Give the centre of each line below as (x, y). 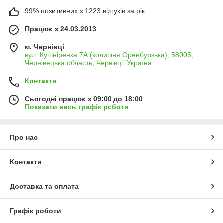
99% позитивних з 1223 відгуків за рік (85, 11)
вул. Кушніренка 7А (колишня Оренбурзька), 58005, (109, 55)
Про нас (24, 137)
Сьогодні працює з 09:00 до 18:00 (84, 98)
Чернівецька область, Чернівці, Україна (88, 62)
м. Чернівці (45, 47)
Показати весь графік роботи (77, 106)
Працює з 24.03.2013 (60, 29)
